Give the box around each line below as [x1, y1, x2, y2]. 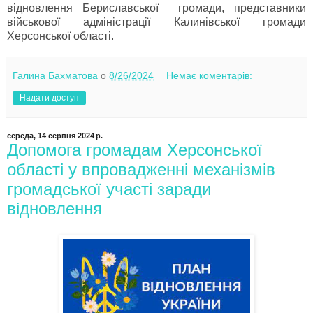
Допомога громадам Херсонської [7, 140, 262, 159]
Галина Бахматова [13, 69, 98, 81]
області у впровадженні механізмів [7, 159, 275, 179]
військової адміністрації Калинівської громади [7, 15, 306, 28]
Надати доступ [20, 92, 79, 103]
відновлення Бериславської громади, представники [7, 1, 306, 14]
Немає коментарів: [166, 69, 253, 81]
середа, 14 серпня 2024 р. [7, 131, 103, 140]
